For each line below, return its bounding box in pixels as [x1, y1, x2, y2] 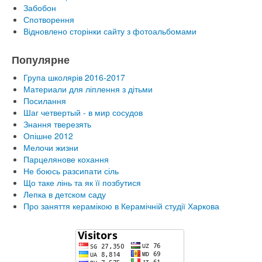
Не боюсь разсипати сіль [23, 164, 119, 177]
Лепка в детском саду [23, 188, 106, 200]
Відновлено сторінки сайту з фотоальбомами [23, 25, 196, 37]
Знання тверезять [23, 118, 91, 130]
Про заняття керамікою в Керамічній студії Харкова [23, 199, 219, 212]
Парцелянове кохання [23, 153, 109, 165]
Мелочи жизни [23, 141, 78, 153]
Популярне [12, 51, 70, 67]
